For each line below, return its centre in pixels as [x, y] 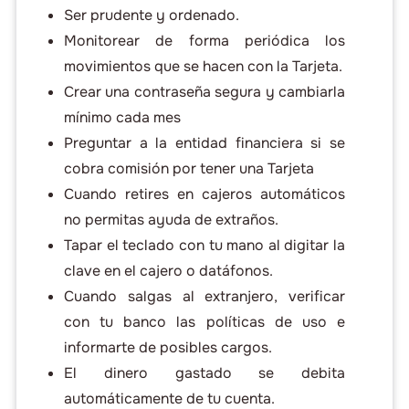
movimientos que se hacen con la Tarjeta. [203, 67]
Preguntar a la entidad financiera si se [204, 143]
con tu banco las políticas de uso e [204, 322]
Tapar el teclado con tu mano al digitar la [204, 246]
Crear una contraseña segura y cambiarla [204, 92]
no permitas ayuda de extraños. [171, 220]
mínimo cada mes [122, 118]
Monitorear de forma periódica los [204, 41]
